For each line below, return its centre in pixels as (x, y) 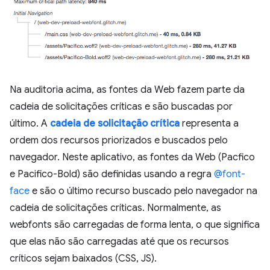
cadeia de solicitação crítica (115, 123)
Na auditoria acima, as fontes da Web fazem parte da (127, 89)
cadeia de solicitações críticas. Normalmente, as (115, 208)
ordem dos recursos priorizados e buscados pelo (119, 140)
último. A (30, 123)
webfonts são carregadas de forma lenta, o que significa (135, 224)
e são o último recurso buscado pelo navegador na (143, 191)
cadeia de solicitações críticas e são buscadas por (121, 106)
